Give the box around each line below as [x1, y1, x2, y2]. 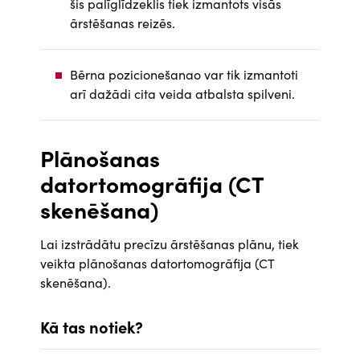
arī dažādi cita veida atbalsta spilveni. [70, 84, 295, 103]
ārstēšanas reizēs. [70, 14, 175, 32]
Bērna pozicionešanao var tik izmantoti [70, 65, 298, 84]
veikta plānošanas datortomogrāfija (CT [40, 254, 274, 272]
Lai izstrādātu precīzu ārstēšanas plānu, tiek [40, 235, 299, 253]
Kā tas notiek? [40, 315, 143, 338]
